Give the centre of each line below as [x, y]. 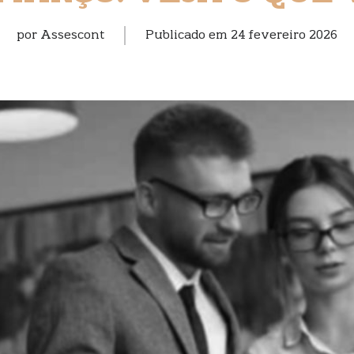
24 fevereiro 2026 [284, 36]
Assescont [72, 36]
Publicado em [188, 36]
